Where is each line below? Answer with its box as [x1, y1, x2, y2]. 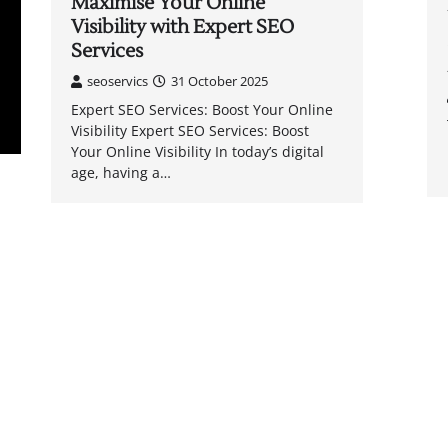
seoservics [86, 72, 148, 91]
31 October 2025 [170, 72, 268, 91]
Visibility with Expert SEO [70, 15, 294, 40]
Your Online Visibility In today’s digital [70, 142, 324, 162]
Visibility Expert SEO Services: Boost [70, 121, 309, 141]
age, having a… [70, 163, 171, 183]
